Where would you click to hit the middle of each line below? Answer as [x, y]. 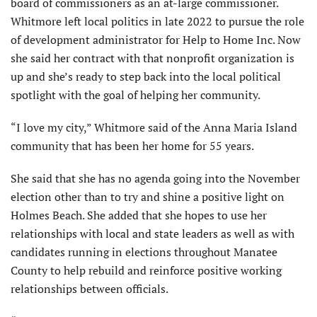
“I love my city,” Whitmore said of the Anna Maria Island [154, 127]
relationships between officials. [90, 288]
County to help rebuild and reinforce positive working [146, 270]
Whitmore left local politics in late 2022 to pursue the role [157, 21]
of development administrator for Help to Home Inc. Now [156, 39]
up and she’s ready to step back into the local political [146, 76]
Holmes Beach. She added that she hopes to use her [139, 215]
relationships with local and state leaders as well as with [152, 233]
